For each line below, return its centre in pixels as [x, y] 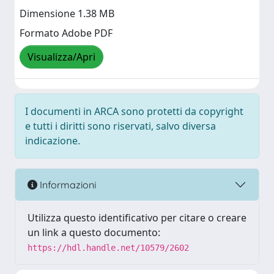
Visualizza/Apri [61, 57]
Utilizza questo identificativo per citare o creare [137, 218]
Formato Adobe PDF [66, 33]
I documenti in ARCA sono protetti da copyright [134, 111]
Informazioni [67, 184]
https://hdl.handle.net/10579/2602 [108, 248]
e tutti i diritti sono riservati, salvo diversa [120, 126]
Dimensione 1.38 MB [67, 14]
